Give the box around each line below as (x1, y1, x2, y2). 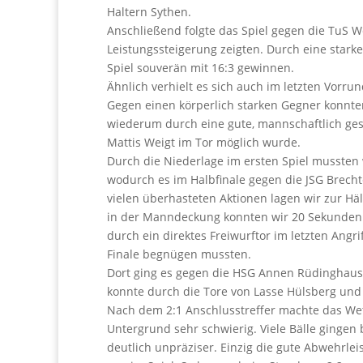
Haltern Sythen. (107, 4, 191, 19)
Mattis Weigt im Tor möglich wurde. (107, 135, 301, 150)
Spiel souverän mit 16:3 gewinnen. (107, 60, 294, 75)
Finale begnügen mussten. (107, 246, 251, 262)
